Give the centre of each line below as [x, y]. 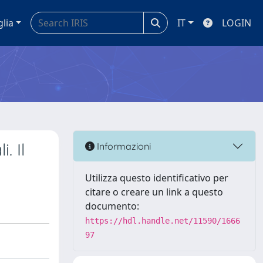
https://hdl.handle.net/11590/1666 [163, 221]
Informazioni [123, 146]
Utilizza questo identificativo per [157, 178]
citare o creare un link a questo [154, 192]
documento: [112, 206]
